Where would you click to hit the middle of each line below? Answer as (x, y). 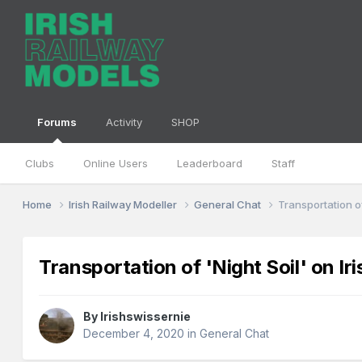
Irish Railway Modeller (124, 204)
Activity (124, 122)
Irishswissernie (146, 317)
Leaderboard (210, 163)
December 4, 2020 (134, 334)
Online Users (116, 163)
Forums (57, 122)
